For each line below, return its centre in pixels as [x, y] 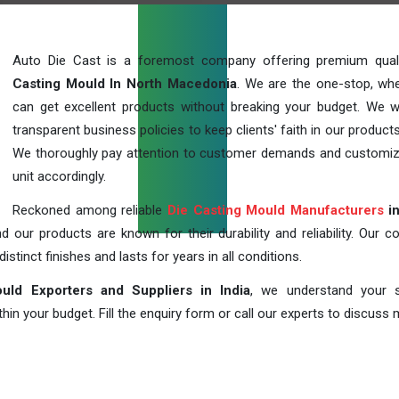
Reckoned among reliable [90, 210]
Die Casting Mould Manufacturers [275, 210]
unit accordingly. [59, 176]
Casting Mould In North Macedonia [125, 84]
